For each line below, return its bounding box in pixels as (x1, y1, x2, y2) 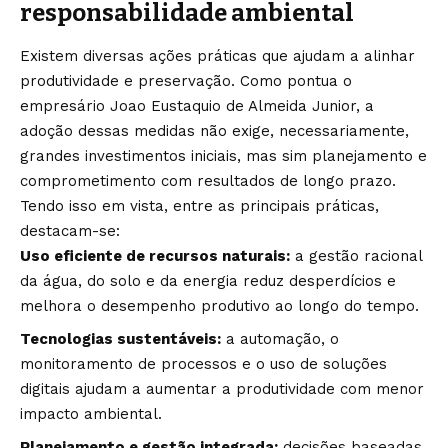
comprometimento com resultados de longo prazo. (20, 171, 396, 190)
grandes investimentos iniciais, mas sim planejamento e (20, 146, 427, 165)
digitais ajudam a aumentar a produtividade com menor (20, 379, 424, 398)
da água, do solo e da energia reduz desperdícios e (20, 271, 396, 290)
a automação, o (221, 329, 339, 348)
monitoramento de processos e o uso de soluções (20, 354, 387, 373)
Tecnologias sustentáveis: (20, 329, 221, 348)
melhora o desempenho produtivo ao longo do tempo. (20, 296, 419, 315)
